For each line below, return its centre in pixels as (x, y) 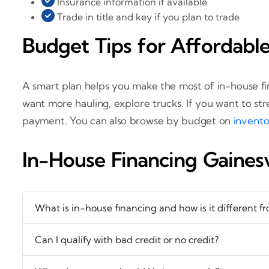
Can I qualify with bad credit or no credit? (127, 239)
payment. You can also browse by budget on (128, 121)
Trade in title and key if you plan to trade (147, 17)
